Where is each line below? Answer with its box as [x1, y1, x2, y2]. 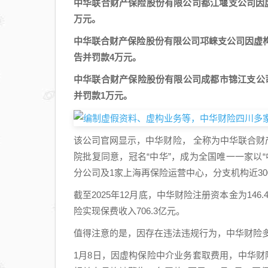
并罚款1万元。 [74, 90, 132, 100]
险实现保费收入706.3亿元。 [74, 206, 185, 217]
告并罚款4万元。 [74, 52, 141, 62]
